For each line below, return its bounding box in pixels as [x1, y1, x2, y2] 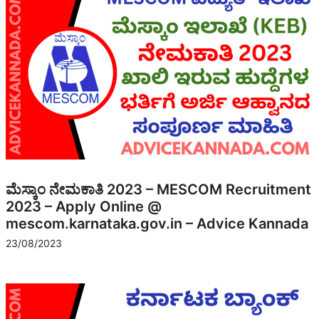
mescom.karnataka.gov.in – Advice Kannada [6, 214, 308, 232]
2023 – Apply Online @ [6, 197, 162, 215]
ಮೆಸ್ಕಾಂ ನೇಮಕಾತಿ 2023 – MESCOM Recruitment [6, 180, 311, 198]
